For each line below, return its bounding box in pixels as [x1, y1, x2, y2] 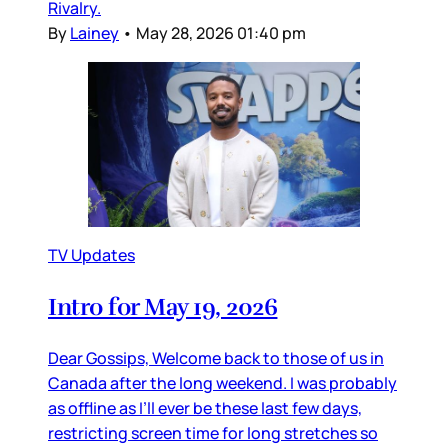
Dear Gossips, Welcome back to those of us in [48, 346, 384, 369]
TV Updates [48, 243, 135, 266]
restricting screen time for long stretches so [48, 421, 378, 444]
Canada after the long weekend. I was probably [48, 371, 397, 394]
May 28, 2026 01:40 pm [136, 21, 306, 44]
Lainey [70, 21, 119, 44]
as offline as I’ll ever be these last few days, [48, 396, 362, 419]
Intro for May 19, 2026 [48, 291, 278, 322]
